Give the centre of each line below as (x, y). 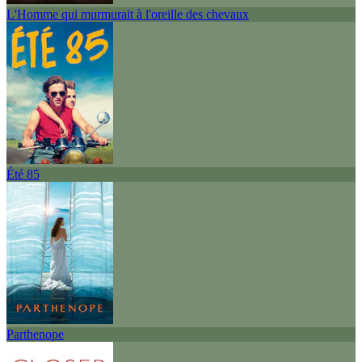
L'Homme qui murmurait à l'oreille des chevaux (128, 14)
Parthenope (35, 334)
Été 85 (23, 174)
